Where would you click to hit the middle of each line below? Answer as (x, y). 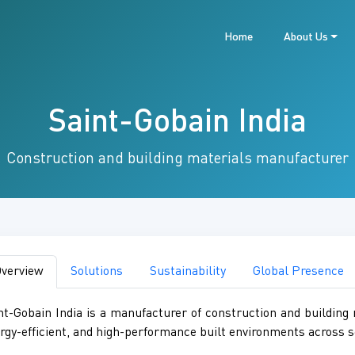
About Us (305, 38)
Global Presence (298, 272)
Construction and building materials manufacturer (177, 160)
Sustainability (188, 272)
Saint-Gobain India (177, 123)
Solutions (97, 272)
